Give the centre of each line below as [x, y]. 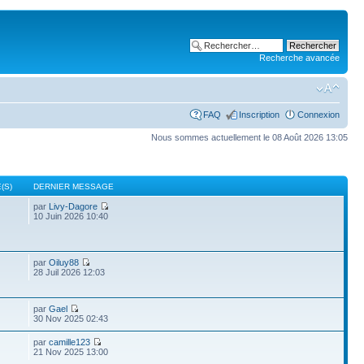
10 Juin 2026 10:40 [71, 216]
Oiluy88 [64, 262]
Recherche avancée [299, 58]
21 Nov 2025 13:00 [71, 352]
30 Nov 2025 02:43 [71, 318]
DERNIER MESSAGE [74, 186]
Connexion [318, 114]
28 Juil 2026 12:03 [69, 272]
